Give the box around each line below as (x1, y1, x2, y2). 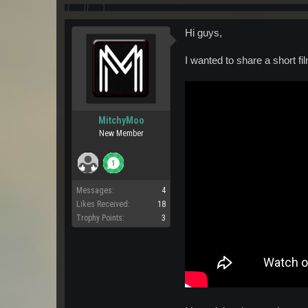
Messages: (76, 186, 114, 195)
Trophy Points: (76, 213, 124, 223)
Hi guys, (185, 27, 222, 38)
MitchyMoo (98, 115, 144, 126)
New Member (98, 129, 144, 138)
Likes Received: (76, 199, 130, 209)
